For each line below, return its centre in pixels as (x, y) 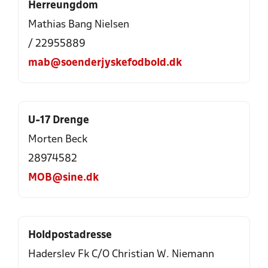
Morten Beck (58, 140)
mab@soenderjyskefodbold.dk (105, 63)
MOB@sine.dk (63, 178)
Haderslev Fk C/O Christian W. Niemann (121, 255)
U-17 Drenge (59, 121)
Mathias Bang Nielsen (79, 25)
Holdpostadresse (70, 235)
